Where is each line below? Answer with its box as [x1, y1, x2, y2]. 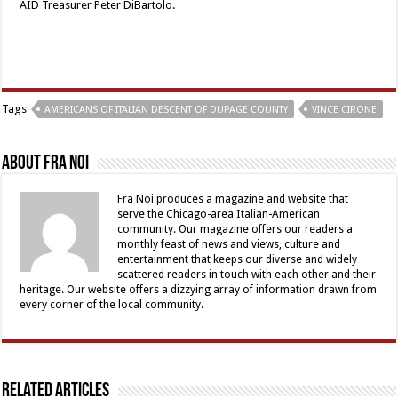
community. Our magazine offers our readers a [117, 223, 354, 236]
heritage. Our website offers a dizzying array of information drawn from [20, 283, 378, 297]
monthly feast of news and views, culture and [117, 238, 341, 251]
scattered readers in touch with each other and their [117, 268, 377, 282]
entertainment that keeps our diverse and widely [117, 253, 358, 267]
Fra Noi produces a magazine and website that [117, 193, 349, 206]
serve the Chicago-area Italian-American [117, 208, 321, 221]
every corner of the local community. [20, 298, 204, 312]
